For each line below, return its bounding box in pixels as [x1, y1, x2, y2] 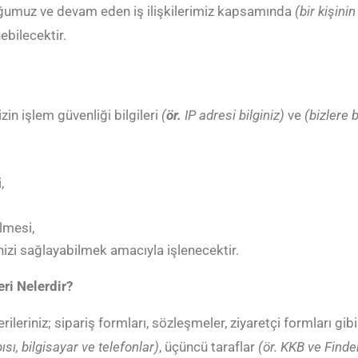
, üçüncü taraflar [159, 338, 258, 355]
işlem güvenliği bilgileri [22, 107, 158, 124]
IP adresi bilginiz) [181, 107, 288, 124]
